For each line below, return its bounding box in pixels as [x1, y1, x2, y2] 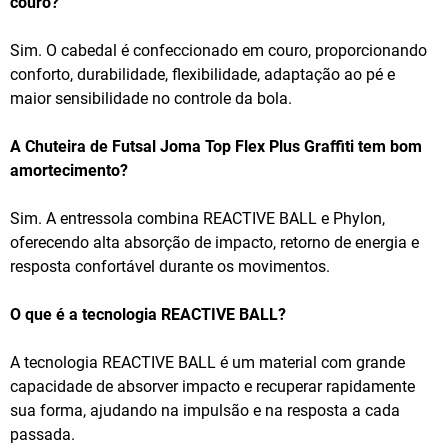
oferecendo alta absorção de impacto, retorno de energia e [10, 233, 419, 253]
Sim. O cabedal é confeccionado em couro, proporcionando [10, 41, 427, 61]
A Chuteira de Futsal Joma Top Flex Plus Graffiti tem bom [10, 137, 422, 157]
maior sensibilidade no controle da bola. [10, 89, 292, 109]
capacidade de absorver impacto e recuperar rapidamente [10, 377, 415, 397]
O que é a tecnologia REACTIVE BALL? [10, 305, 286, 325]
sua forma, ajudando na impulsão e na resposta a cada [10, 401, 400, 421]
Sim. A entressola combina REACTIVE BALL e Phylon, [10, 209, 385, 229]
